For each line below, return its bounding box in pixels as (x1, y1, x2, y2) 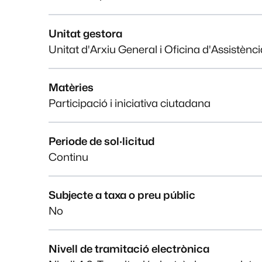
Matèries (49, 81, 94, 94)
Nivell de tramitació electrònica (49, 243, 210, 256)
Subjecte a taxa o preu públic (49, 189, 196, 202)
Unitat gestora (49, 27, 123, 40)
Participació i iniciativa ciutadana (49, 96, 211, 109)
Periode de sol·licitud (49, 135, 155, 147)
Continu (49, 150, 89, 163)
